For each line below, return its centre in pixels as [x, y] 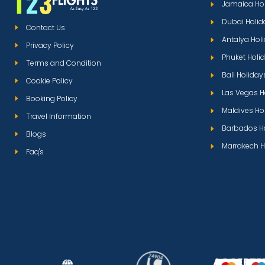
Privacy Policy [50, 45]
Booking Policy [51, 98]
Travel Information [58, 116]
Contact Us [45, 27]
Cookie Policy [49, 80]
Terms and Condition [63, 63]
